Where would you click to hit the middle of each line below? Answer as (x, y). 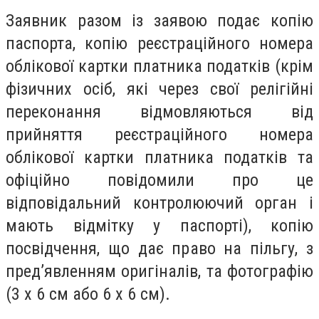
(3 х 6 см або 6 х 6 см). (88, 294)
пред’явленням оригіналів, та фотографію (159, 271)
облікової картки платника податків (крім (159, 66)
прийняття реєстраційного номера (159, 134)
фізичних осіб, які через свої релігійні (159, 89)
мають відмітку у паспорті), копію (159, 225)
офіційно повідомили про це (159, 180)
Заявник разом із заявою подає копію (159, 20)
